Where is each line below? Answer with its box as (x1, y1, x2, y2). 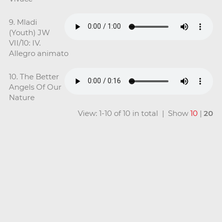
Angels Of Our (8, 82, 61, 92)
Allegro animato (8, 48, 68, 58)
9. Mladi (8, 17, 37, 27)
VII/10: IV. (8, 38, 41, 48)
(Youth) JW (8, 27, 50, 37)
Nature (8, 92, 35, 102)
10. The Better (8, 71, 59, 81)
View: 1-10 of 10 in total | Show (78, 108, 191, 118)
